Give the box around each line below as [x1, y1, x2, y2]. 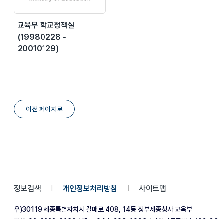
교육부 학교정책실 [18, 20, 74, 30]
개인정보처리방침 [63, 183, 117, 193]
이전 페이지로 [26, 105, 63, 113]
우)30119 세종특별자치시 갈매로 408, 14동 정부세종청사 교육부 [14, 205, 192, 213]
